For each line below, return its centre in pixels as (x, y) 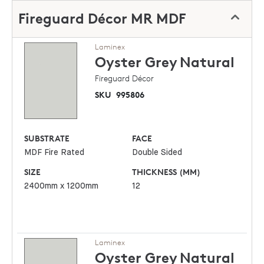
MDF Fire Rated (55, 153)
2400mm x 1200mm (62, 187)
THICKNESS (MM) (166, 172)
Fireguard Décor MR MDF (102, 19)
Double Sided (157, 153)
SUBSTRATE (47, 138)
